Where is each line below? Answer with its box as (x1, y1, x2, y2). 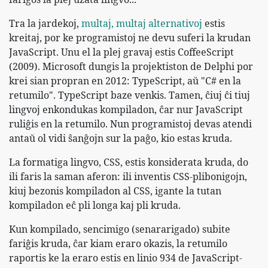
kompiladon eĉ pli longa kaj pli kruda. (9, 198, 181, 212)
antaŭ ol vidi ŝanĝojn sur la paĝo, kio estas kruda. (9, 131, 232, 145)
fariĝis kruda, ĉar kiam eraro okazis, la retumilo (9, 236, 227, 250)
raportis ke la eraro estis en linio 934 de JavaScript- (9, 251, 242, 264)
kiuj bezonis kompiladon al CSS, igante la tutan (9, 184, 221, 197)
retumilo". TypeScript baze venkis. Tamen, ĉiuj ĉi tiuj (9, 88, 250, 102)
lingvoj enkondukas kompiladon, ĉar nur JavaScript (9, 102, 243, 116)
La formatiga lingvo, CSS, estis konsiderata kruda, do (9, 155, 248, 169)
